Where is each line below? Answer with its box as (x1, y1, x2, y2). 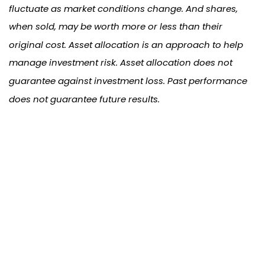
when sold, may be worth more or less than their (9, 20, 222, 33)
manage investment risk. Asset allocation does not (9, 56, 232, 69)
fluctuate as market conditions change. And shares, (9, 2, 238, 15)
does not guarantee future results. (9, 92, 160, 105)
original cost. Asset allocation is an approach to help (9, 38, 243, 51)
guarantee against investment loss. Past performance (9, 74, 247, 87)
